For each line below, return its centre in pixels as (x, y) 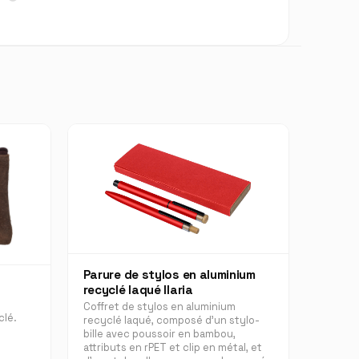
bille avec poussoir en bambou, (159, 334)
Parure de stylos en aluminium (169, 275)
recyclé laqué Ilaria (138, 290)
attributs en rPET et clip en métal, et (172, 348)
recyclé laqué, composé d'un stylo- (171, 321)
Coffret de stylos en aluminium (159, 307)
